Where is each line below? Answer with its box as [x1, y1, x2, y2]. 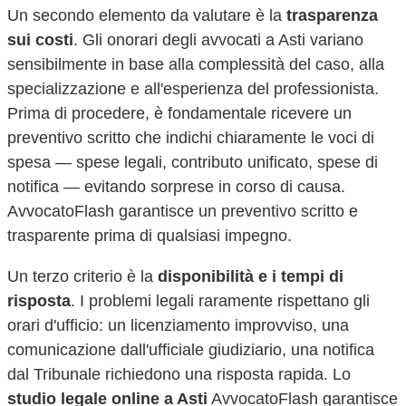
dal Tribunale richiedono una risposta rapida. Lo [7, 365, 351, 383]
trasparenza [286, 6, 378, 24]
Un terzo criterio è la [7, 267, 153, 285]
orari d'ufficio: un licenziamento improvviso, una [7, 316, 349, 334]
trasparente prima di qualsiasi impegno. [7, 227, 292, 245]
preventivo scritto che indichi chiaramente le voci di [7, 129, 374, 147]
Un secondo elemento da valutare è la [7, 6, 282, 24]
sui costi [7, 31, 73, 49]
